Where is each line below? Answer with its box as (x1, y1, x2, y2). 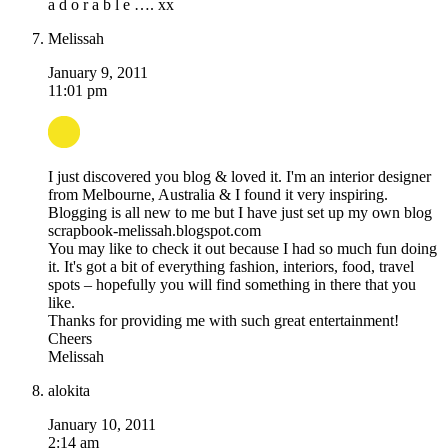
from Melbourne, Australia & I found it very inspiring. (48, 186, 388, 204)
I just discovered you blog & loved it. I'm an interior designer (48, 168, 431, 186)
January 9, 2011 (48, 64, 148, 82)
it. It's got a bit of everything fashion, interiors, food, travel (48, 258, 414, 276)
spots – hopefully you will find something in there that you (48, 276, 416, 294)
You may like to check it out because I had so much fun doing (48, 240, 437, 258)
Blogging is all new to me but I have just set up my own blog (48, 204, 432, 222)
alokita (48, 382, 90, 400)
